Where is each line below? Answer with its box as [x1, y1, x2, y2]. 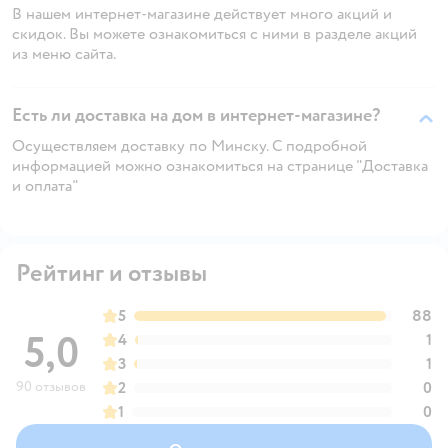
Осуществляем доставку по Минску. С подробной [12, 135, 367, 156]
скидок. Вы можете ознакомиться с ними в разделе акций [12, 23, 417, 44]
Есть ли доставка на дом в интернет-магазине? [12, 103, 380, 127]
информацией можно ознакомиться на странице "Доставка [12, 155, 428, 176]
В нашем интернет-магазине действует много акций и [12, 3, 392, 24]
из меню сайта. [12, 43, 116, 64]
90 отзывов [16, 377, 86, 395]
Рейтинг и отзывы [16, 257, 207, 289]
